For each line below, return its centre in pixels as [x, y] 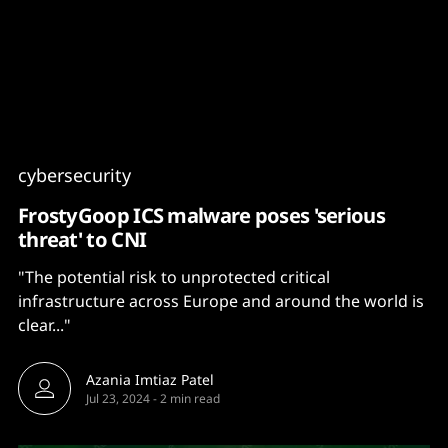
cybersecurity [74, 175]
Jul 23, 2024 [118, 398]
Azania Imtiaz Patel [150, 379]
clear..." [44, 325]
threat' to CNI [82, 239]
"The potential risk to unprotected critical [174, 277]
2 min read [190, 398]
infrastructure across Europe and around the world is [221, 301]
